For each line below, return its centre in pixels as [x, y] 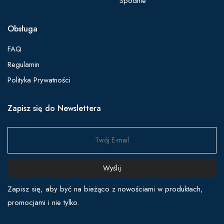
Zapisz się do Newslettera [54, 108]
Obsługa [22, 29]
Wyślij [112, 168]
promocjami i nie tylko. [43, 202]
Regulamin [23, 64]
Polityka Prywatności [39, 80]
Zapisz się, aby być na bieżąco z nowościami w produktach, [105, 189]
